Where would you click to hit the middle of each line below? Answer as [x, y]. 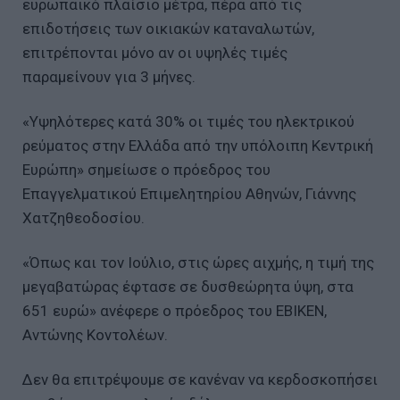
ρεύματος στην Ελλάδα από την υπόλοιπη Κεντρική [198, 146]
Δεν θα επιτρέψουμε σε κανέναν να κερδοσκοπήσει [200, 380]
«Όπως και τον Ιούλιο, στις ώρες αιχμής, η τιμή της [198, 263]
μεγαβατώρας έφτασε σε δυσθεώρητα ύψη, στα [188, 287]
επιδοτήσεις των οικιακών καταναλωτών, [168, 29]
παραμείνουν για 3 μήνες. [109, 77]
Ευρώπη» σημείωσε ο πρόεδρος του [146, 170]
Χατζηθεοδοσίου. [83, 218]
